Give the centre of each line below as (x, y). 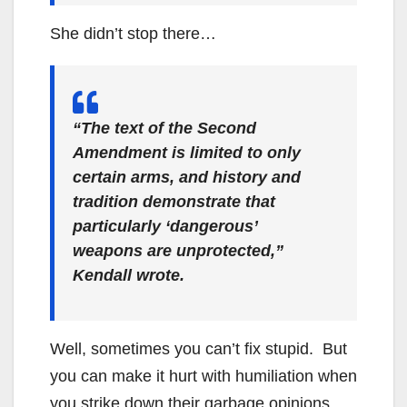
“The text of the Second (164, 128)
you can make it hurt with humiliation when (203, 376)
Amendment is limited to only (187, 152)
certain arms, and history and (187, 177)
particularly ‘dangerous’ (165, 226)
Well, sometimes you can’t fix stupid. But (199, 348)
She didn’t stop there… (133, 33)
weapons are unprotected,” (178, 250)
